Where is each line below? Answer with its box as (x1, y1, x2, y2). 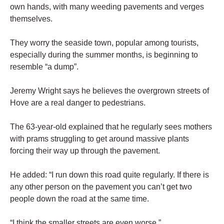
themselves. (10, 14, 52, 23)
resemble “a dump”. (10, 62, 78, 71)
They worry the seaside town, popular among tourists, (10, 38, 198, 47)
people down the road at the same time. (10, 194, 149, 203)
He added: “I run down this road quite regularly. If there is (10, 170, 209, 179)
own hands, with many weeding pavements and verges (10, 2, 204, 11)
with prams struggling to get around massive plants (10, 134, 189, 143)
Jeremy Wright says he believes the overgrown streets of (10, 86, 209, 95)
